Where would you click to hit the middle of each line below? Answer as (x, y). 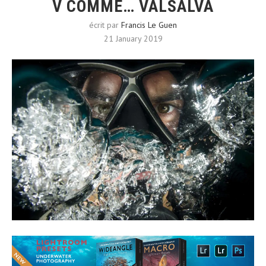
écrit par (105, 25)
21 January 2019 (133, 39)
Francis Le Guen (149, 25)
